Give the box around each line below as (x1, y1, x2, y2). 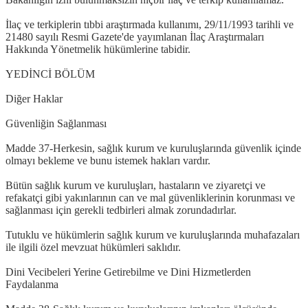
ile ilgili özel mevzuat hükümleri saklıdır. (5, 241, 181, 253)
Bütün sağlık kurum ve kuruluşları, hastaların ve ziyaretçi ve (5, 179, 265, 191)
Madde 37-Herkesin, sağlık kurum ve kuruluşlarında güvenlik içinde (5, 142, 301, 154)
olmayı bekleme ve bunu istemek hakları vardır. (5, 154, 210, 166)
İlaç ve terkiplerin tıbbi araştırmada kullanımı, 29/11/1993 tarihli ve (5, 18, 294, 30)
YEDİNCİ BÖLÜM (5, 67, 95, 80)
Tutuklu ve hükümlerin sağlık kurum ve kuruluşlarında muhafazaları (5, 228, 300, 241)
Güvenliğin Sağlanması (5, 117, 107, 129)
